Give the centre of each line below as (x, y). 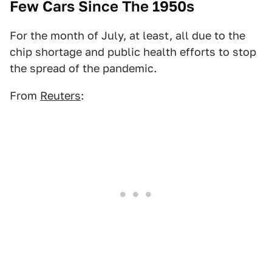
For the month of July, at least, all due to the (127, 36)
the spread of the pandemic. (83, 68)
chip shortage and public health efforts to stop (133, 52)
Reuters (60, 96)
